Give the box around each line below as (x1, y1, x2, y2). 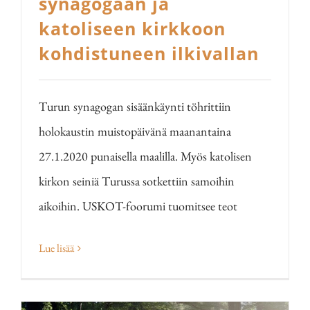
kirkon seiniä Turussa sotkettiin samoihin (39, 173, 235, 189)
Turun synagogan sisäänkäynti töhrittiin (39, 98, 231, 114)
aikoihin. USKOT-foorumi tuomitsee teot (39, 198, 237, 214)
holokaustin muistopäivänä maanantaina (39, 123, 231, 139)
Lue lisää (39, 241, 74, 255)
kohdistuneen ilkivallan (39, 42, 259, 65)
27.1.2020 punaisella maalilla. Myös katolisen (39, 148, 252, 164)
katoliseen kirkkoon (39, 17, 226, 40)
